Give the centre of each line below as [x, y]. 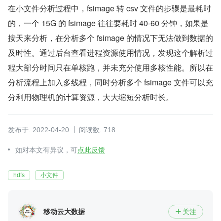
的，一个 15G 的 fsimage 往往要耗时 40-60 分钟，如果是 [108, 23]
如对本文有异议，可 [46, 150]
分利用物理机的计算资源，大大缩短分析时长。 [91, 97]
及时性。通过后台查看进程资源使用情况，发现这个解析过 [110, 53]
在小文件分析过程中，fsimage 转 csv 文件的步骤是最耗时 [110, 8]
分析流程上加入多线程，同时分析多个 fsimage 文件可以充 [110, 82]
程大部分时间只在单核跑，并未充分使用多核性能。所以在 [110, 68]
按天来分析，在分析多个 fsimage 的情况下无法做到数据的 [110, 38]
